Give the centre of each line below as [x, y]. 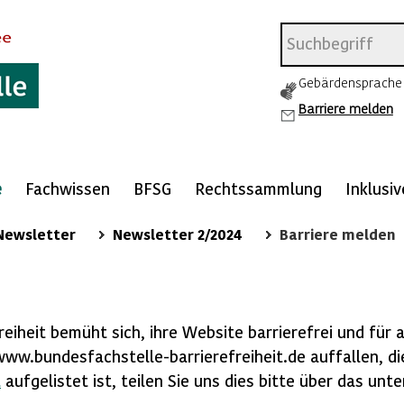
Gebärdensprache [350, 82]
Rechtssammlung [258, 188]
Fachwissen [68, 188]
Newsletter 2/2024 [178, 234]
